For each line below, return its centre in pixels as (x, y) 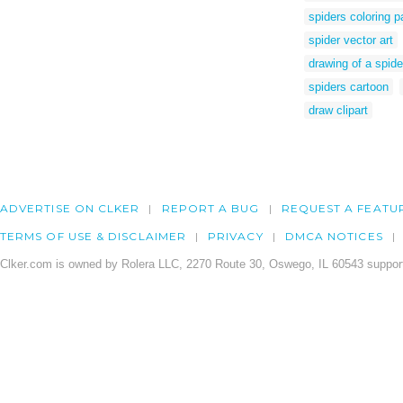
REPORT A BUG (210, 209)
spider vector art (351, 40)
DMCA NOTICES (334, 237)
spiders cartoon (349, 87)
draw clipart (338, 111)
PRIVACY (236, 237)
